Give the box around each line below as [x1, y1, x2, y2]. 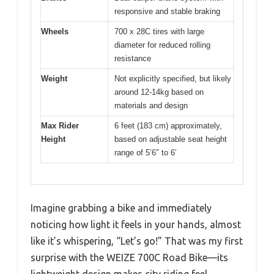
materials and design [114, 100, 188, 110]
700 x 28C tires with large [114, 26, 204, 36]
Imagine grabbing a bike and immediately [31, 202, 212, 214]
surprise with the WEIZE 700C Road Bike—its [31, 252, 228, 264]
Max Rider [41, 120, 79, 130]
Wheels [41, 26, 68, 36]
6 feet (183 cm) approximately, [114, 120, 222, 130]
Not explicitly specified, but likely [114, 73, 231, 83]
